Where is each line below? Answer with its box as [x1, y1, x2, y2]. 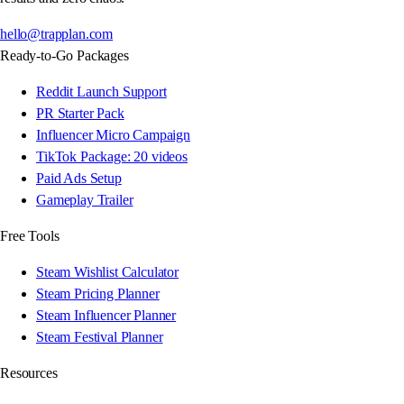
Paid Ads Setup [36, 170, 122, 186]
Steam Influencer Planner [36, 307, 177, 323]
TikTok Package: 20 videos [36, 148, 188, 164]
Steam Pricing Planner [36, 285, 160, 301]
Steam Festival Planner [36, 328, 163, 344]
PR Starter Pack [36, 105, 124, 121]
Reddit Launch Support [36, 83, 167, 99]
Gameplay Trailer [36, 191, 133, 207]
